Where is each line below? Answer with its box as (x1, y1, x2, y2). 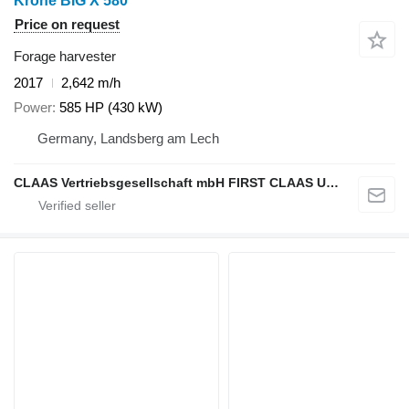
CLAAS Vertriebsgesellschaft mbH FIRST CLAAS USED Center (326, 174, 339, 190)
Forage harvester (14, 48, 116, 65)
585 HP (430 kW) (59, 99, 163, 115)
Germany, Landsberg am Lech (37, 130, 219, 146)
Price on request (15, 16, 120, 33)
